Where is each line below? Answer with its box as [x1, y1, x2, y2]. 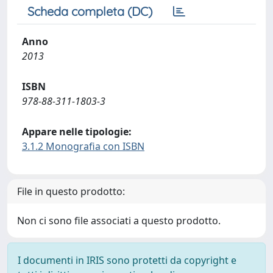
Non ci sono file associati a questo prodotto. [17, 214, 221, 227]
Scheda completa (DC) [27, 4, 152, 19]
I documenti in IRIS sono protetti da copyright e [18, 253, 236, 267]
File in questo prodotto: [17, 185, 125, 198]
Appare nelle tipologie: [22, 125, 132, 138]
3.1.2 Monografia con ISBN [22, 140, 144, 153]
